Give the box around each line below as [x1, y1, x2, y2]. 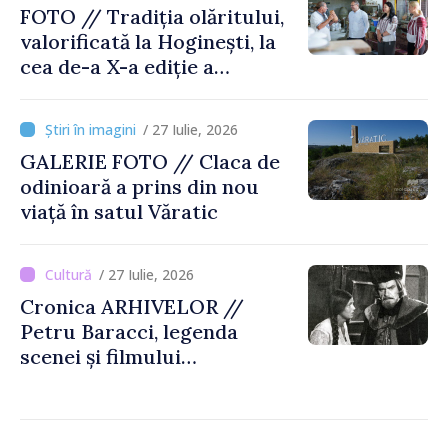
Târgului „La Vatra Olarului [20, 79, 284, 104]
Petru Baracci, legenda [20, 319, 238, 344]
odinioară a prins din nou [20, 174, 259, 199]
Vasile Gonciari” [20, 104, 173, 129]
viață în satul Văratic [20, 199, 218, 224]
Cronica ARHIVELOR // [20, 294, 244, 319]
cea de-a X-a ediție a [20, 54, 214, 79]
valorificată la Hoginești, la [20, 29, 276, 54]
